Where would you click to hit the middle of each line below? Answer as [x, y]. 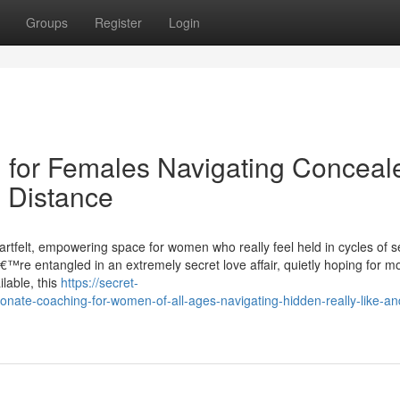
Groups [47, 22]
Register [118, 22]
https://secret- [100, 282]
